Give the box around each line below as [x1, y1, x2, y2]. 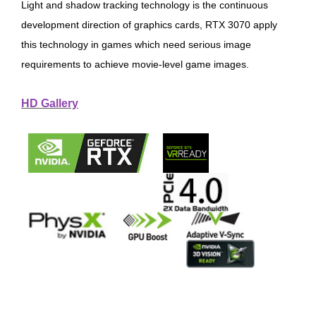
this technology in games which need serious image [21, 39, 251, 50]
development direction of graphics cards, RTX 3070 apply [21, 19, 277, 30]
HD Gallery [21, 97, 78, 109]
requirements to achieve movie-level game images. [21, 59, 249, 70]
